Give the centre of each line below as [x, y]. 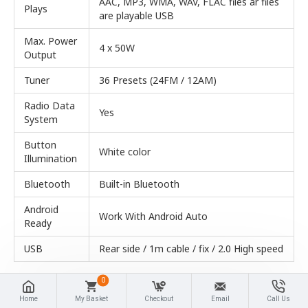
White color [125, 151]
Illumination [51, 158]
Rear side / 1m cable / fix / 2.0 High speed [191, 248]
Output [40, 54]
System [41, 119]
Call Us [278, 298]
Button [40, 144]
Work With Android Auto [153, 216]
